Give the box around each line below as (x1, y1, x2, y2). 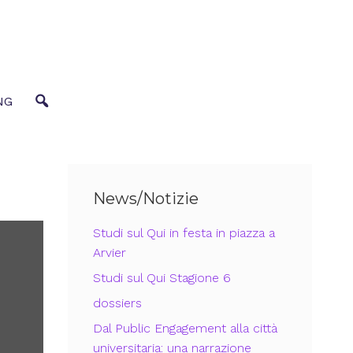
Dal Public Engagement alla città (93, 321, 277, 336)
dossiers (93, 295, 142, 311)
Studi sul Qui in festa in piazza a (93, 225, 275, 241)
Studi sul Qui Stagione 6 (93, 270, 231, 286)
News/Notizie (93, 189, 199, 209)
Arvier (93, 245, 126, 261)
